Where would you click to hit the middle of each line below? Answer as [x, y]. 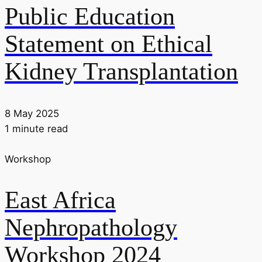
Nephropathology [91, 228]
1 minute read [36, 128]
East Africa [60, 200]
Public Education [90, 17]
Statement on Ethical [108, 44]
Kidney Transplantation [121, 72]
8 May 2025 [32, 113]
